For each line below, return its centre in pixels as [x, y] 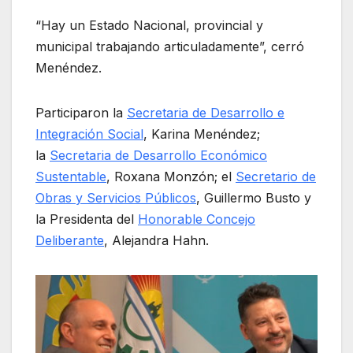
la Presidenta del [87, 219]
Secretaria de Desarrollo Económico [158, 156]
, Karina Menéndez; [202, 134]
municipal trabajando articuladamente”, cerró [170, 47]
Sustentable [71, 177]
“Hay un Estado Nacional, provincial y [149, 26]
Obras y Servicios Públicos [116, 198]
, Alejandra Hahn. [156, 241]
